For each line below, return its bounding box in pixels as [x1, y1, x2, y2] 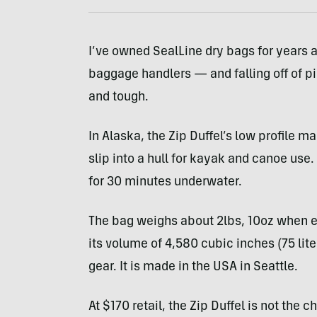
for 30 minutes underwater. [88, 176, 242, 189]
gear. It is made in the [88, 261, 213, 274]
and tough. [88, 91, 149, 104]
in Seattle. [236, 261, 298, 274]
